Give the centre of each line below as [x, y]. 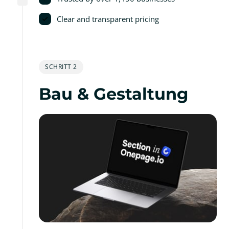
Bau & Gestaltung [113, 94]
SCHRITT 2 [61, 66]
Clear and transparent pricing [108, 19]
